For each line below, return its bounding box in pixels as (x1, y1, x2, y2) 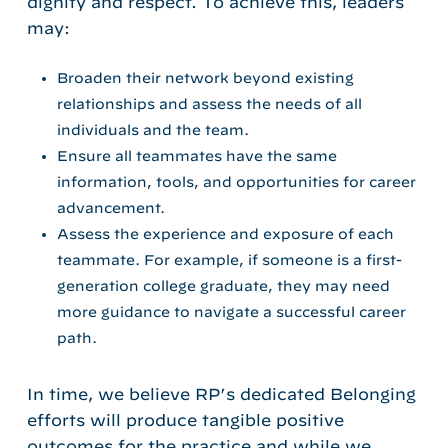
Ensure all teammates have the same (56, 147, 337, 164)
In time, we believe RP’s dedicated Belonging (26, 384, 416, 403)
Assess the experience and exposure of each (56, 225, 394, 242)
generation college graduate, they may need (56, 277, 390, 294)
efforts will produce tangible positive (26, 410, 344, 429)
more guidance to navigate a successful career (56, 303, 406, 320)
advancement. (56, 199, 165, 216)
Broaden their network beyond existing (56, 69, 354, 86)
